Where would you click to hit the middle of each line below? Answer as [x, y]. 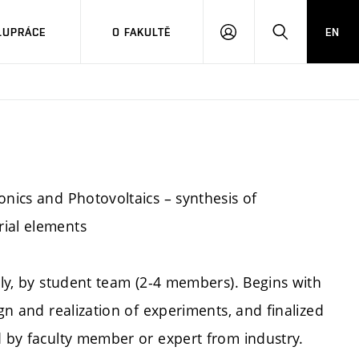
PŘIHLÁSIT [256, 38]
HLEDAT [300, 38]
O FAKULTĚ [142, 32]
